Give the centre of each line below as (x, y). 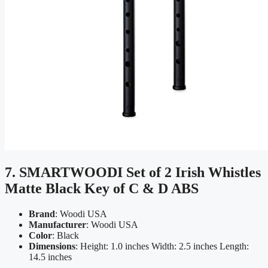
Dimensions (52, 246)
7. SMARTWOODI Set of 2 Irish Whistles (133, 173)
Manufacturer (57, 225)
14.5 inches (50, 257)
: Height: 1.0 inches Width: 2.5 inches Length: (162, 246)
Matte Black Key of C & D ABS (102, 189)
